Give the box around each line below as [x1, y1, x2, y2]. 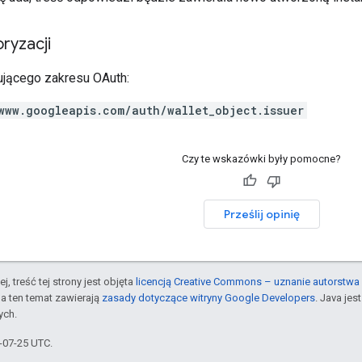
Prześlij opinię [223, 206, 300, 221]
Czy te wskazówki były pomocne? [182, 152, 341, 165]
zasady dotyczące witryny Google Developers [102, 291, 315, 304]
